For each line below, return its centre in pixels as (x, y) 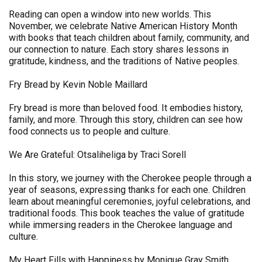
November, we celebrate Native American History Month (123, 26)
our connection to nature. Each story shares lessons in (119, 50)
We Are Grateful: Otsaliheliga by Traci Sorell (97, 155)
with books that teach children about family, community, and (129, 38)
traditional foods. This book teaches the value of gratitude (127, 213)
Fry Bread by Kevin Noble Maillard (78, 85)
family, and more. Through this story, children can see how (126, 120)
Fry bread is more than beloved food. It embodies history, (126, 108)
